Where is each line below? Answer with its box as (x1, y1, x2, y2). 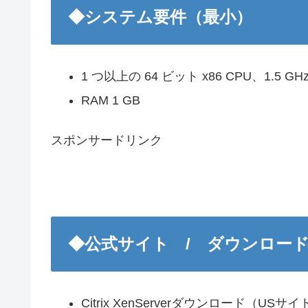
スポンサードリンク (51, 133, 162, 147)
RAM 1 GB (80, 93, 140, 108)
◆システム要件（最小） (68, 7, 252, 26)
